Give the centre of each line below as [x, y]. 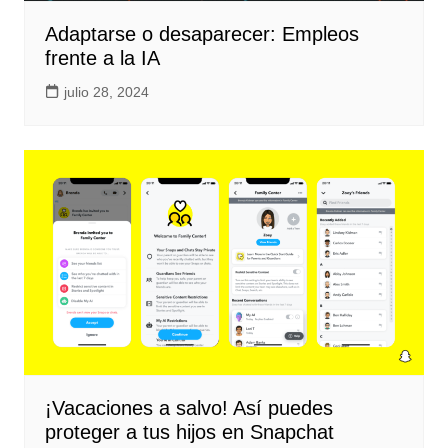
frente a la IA [102, 58]
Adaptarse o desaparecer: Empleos [201, 34]
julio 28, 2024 [106, 92]
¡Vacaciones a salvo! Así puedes [188, 408]
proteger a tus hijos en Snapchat [189, 432]
